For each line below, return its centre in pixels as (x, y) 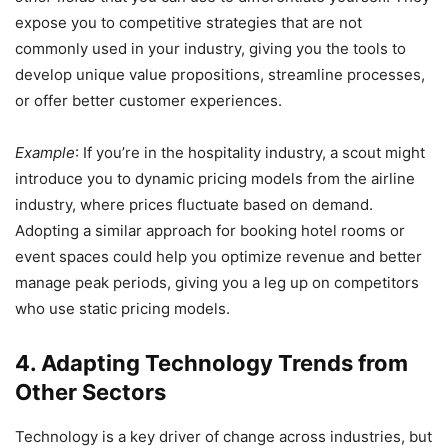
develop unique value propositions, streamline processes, (220, 75)
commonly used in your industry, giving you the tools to (210, 49)
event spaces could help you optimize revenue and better (218, 257)
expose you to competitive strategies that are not (188, 23)
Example (45, 153)
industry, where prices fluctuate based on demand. (194, 205)
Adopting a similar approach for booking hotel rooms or (210, 231)
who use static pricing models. (122, 309)
